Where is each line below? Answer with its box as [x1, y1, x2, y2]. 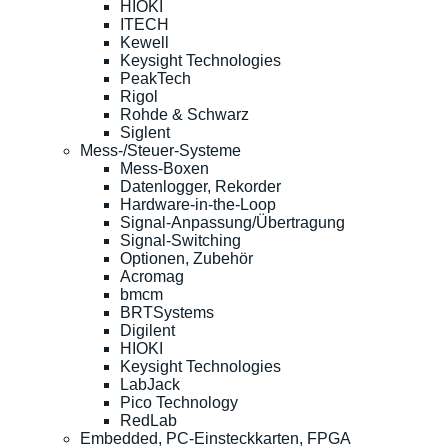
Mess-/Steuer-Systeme [80, 142, 241, 160]
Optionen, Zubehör [120, 250, 253, 268]
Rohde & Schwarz [120, 106, 249, 124]
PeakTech [120, 70, 191, 88]
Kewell [120, 34, 169, 52]
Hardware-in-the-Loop [120, 196, 276, 214]
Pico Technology [120, 394, 238, 412]
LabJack [120, 376, 180, 394]
